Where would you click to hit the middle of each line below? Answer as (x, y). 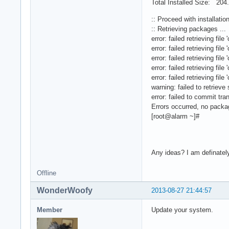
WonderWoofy (65, 190)
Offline (47, 173)
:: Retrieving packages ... (189, 29)
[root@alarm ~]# (175, 116)
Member (50, 210)
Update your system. (182, 210)
